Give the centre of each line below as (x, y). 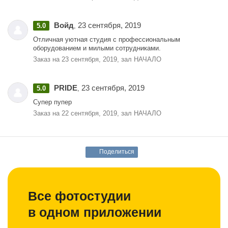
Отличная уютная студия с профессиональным (107, 40)
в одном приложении (95, 212)
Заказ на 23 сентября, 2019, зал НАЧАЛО (97, 60)
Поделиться (117, 152)
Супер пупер (52, 102)
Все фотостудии (79, 196)
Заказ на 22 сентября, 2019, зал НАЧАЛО (97, 113)
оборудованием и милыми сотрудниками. (97, 48)
